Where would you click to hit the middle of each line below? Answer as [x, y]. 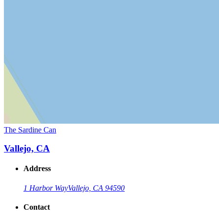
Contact [37, 207]
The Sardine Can [30, 130]
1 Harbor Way [46, 188]
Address [37, 169]
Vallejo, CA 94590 [96, 188]
